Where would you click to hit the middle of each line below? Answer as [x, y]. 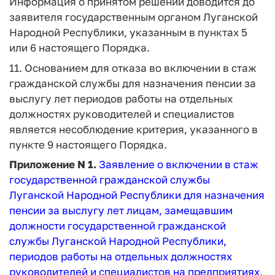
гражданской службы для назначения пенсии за [133, 83]
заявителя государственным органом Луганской [134, 17]
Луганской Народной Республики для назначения [137, 195]
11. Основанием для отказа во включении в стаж [133, 68]
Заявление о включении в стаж [179, 164]
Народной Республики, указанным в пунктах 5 [128, 32]
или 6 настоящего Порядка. [79, 48]
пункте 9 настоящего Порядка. [88, 144]
